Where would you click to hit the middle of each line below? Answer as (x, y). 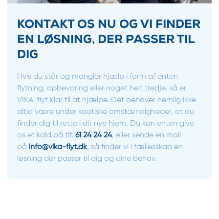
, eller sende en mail (146, 135)
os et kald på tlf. (46, 135)
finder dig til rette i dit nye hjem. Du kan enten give (106, 124)
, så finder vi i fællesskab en (135, 147)
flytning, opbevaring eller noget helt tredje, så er (102, 88)
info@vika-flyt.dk (58, 147)
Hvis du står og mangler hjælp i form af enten (98, 77)
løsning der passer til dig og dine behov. (87, 159)
